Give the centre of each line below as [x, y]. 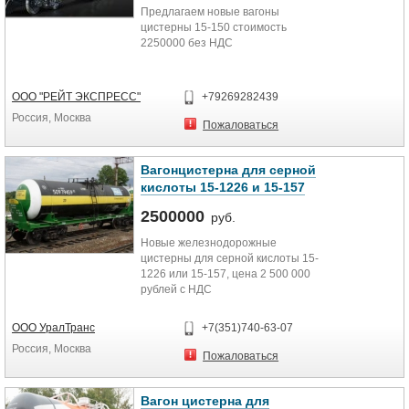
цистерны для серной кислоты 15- [230, 258]
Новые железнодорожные [209, 243]
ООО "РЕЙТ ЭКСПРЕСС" [76, 97]
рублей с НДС [176, 289]
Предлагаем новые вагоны [210, 12]
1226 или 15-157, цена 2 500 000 [225, 274]
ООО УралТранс [53, 328]
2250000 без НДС [187, 43]
